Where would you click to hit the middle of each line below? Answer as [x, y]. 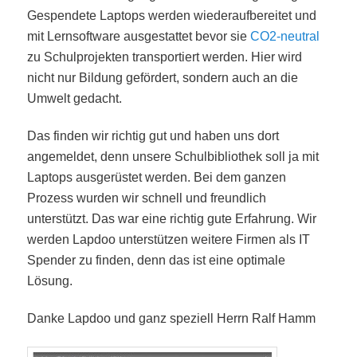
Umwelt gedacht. [75, 99]
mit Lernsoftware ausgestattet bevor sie [139, 37]
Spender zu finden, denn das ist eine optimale [157, 261]
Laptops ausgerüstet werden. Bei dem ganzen [157, 178]
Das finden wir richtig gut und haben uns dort [153, 136]
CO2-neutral [285, 37]
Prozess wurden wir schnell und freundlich [147, 198]
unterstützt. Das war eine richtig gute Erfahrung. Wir [172, 219]
